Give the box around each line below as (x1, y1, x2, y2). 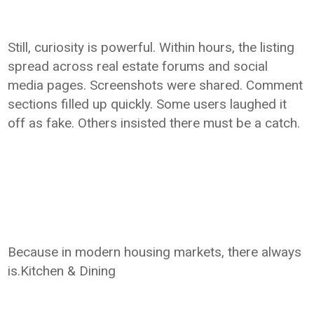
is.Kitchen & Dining (8, 263, 116, 279)
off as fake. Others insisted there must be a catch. (8, 115, 301, 131)
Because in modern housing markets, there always (8, 244, 302, 260)
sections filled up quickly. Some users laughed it (8, 96, 287, 112)
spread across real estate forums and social (8, 58, 268, 74)
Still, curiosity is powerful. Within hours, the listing (8, 39, 295, 55)
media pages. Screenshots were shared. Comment (8, 77, 303, 93)
